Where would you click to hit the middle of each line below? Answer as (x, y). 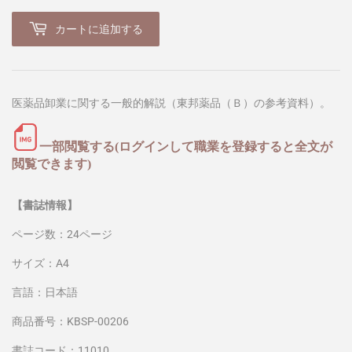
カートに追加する (99, 29)
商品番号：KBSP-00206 (70, 321)
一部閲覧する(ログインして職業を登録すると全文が (186, 146)
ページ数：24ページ (62, 234)
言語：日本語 (45, 292)
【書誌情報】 (45, 205)
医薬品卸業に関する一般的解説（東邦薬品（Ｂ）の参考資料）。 (171, 103)
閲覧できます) (51, 163)
